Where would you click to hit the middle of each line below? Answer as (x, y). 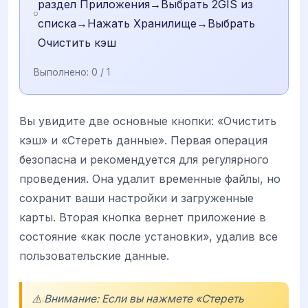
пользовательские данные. (94, 255)
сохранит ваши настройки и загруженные (136, 198)
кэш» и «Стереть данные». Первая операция (143, 140)
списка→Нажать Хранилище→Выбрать (146, 23)
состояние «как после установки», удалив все (148, 236)
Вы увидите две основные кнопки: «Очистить (148, 121)
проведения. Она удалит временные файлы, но (150, 178)
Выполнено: (63, 72)
